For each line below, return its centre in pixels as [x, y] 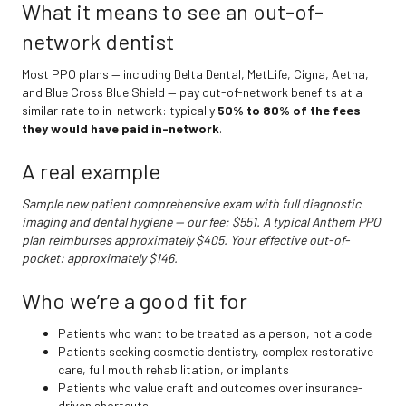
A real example [91, 171]
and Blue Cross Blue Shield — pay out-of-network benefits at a [192, 92]
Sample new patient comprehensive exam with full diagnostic [191, 204]
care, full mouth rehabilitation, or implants [174, 370]
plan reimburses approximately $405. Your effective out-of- [186, 240]
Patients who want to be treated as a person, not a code [215, 333]
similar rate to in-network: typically [120, 111]
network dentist [98, 42]
